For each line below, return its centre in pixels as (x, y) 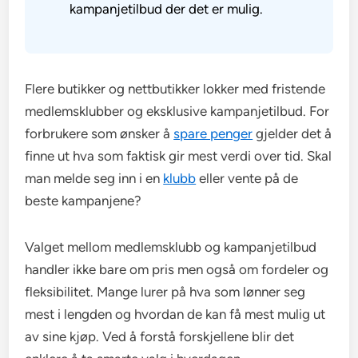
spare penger (213, 133)
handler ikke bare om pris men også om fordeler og (177, 269)
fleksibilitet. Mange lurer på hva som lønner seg (165, 291)
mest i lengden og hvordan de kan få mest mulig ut (175, 314)
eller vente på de (247, 178)
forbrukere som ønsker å (99, 133)
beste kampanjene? (84, 200)
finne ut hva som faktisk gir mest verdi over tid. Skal (179, 155)
